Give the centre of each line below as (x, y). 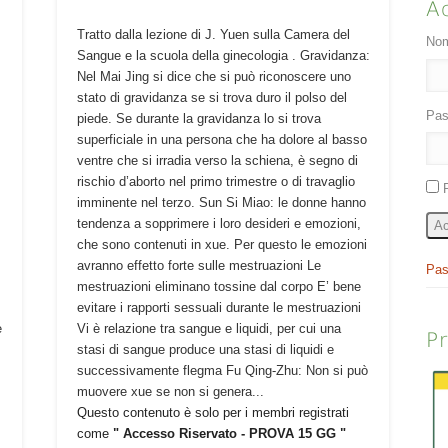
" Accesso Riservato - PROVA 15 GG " (229, 434)
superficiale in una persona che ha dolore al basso (221, 140)
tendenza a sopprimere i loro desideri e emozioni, (218, 224)
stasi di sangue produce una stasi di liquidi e (205, 350)
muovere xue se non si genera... (170, 392)
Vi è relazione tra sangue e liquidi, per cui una (208, 329)
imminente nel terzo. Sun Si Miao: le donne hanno (221, 203)
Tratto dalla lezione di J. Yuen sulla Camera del (213, 35)
